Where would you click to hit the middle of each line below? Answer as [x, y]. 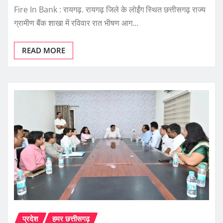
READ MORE [44, 51]
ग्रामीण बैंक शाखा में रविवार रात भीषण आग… [76, 23]
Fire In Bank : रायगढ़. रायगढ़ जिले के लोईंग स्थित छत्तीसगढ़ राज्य [110, 10]
